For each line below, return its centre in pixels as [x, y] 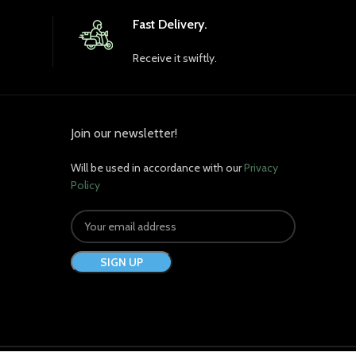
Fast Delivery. [170, 25]
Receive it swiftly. [174, 58]
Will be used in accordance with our [157, 168]
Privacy [261, 168]
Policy [85, 186]
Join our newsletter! [124, 133]
